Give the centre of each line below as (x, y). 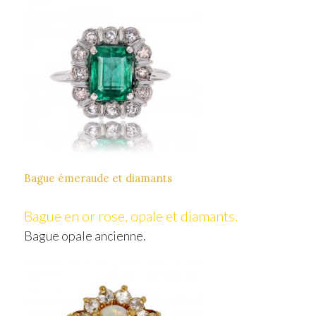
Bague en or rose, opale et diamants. (130, 215)
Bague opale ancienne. (85, 235)
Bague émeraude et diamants (98, 178)
